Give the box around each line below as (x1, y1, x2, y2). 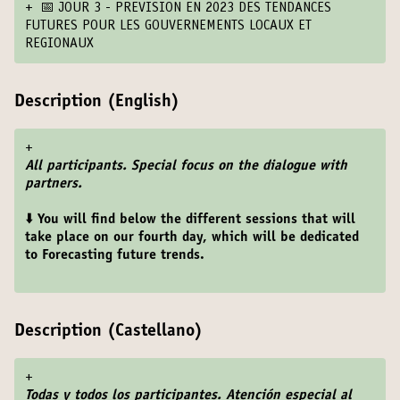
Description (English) (14, 94, 179, 112)
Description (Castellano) (14, 323, 203, 341)
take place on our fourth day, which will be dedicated (25, 230, 359, 245)
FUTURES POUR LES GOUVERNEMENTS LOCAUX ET (25, 19, 312, 33)
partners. (25, 177, 82, 191)
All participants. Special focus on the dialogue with (25, 159, 347, 173)
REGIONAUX (25, 37, 94, 51)
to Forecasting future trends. (25, 248, 204, 262)
